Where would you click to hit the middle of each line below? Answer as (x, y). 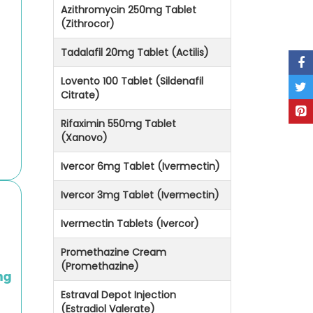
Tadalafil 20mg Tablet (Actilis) (135, 53)
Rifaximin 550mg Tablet (118, 124)
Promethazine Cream (114, 253)
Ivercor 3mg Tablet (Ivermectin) (140, 195)
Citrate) (80, 95)
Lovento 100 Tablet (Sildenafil (132, 81)
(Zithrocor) (88, 24)
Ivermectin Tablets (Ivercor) (130, 224)
